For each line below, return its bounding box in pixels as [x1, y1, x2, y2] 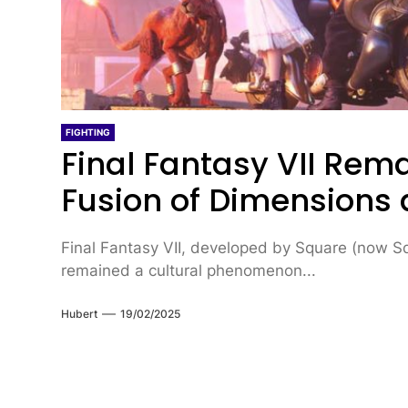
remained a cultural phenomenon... [61, 261, 316, 280]
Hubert [61, 306, 97, 321]
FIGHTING [66, 127, 110, 138]
